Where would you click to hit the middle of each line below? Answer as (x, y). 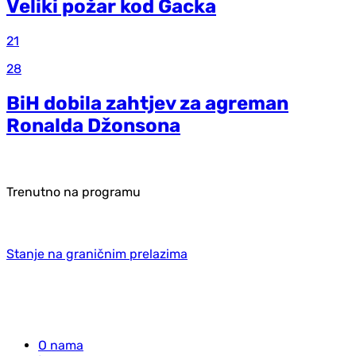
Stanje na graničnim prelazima (97, 253)
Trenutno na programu (74, 192)
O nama (61, 345)
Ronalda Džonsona (93, 125)
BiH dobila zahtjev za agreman (147, 103)
